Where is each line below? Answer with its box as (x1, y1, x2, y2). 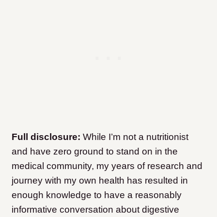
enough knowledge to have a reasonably (12, 190, 182, 201)
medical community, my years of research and (12, 161, 202, 171)
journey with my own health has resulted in (12, 175, 188, 186)
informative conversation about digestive (12, 204, 179, 215)
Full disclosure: (12, 132, 80, 142)
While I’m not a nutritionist (80, 132, 188, 142)
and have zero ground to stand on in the (12, 146, 178, 157)
